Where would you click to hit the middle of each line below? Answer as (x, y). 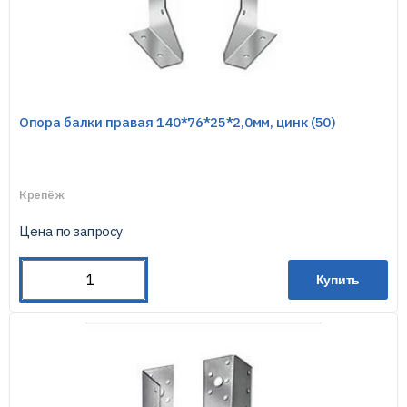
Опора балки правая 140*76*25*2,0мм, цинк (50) (178, 122)
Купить (338, 280)
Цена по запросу (71, 231)
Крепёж (42, 195)
